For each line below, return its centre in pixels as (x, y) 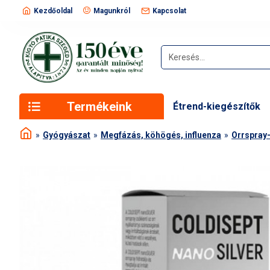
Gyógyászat (67, 135)
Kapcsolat (169, 11)
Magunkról (112, 11)
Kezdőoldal (53, 11)
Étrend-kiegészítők (217, 106)
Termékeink (99, 106)
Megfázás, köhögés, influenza (161, 135)
